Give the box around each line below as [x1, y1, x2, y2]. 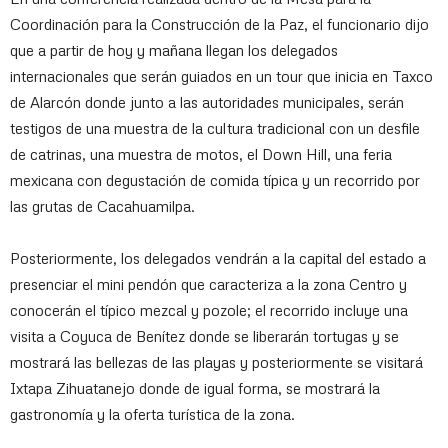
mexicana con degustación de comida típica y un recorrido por [10, 171, 420, 189]
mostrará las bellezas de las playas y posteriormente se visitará [10, 353, 423, 371]
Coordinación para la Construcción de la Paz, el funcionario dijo [10, 15, 429, 33]
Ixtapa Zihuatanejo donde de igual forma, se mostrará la [10, 379, 380, 397]
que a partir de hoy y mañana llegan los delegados [10, 41, 338, 59]
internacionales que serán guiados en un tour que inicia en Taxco [10, 67, 433, 85]
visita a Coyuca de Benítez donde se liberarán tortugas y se [10, 327, 399, 345]
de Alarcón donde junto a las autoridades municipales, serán [10, 93, 404, 111]
